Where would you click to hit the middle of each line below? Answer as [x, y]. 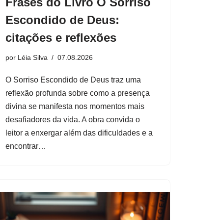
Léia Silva [33, 57]
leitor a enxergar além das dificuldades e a [79, 133]
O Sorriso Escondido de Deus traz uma [73, 80]
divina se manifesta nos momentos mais [75, 106]
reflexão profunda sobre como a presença [78, 93]
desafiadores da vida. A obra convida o [73, 119]
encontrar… [27, 146]
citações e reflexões [61, 37]
